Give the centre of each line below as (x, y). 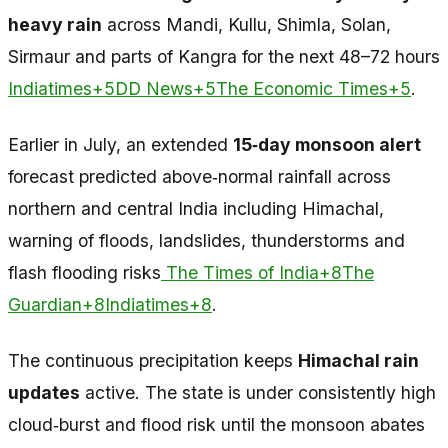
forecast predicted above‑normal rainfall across (199, 176)
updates (44, 392)
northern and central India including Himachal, (196, 208)
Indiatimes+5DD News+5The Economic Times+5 (209, 88)
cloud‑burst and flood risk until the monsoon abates (216, 424)
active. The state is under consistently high (258, 392)
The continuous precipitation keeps (153, 360)
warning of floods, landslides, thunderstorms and (206, 240)
